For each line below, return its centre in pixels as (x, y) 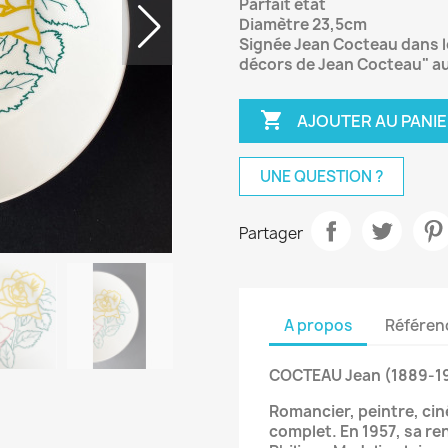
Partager (271, 233)
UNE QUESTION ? (321, 176)
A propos (318, 325)
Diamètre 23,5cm (303, 24)
